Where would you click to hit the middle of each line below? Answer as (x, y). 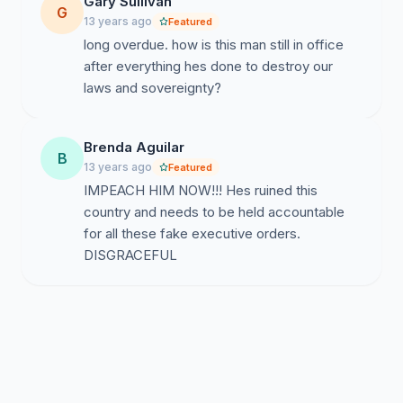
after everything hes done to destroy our (208, 66)
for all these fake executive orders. (192, 233)
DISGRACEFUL (130, 255)
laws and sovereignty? (152, 88)
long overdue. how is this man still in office (214, 45)
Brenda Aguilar (134, 147)
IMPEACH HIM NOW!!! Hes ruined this (201, 190)
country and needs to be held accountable (214, 212)
